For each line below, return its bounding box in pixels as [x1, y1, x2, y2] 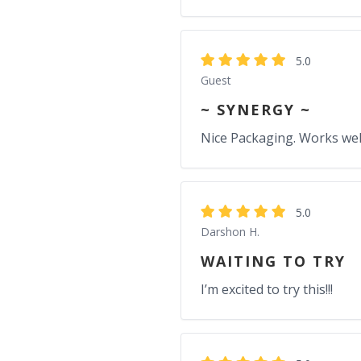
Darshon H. [201, 224, 259, 239]
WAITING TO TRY [201, 251, 346, 271]
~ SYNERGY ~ [201, 100, 311, 119]
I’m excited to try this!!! [201, 280, 333, 298]
